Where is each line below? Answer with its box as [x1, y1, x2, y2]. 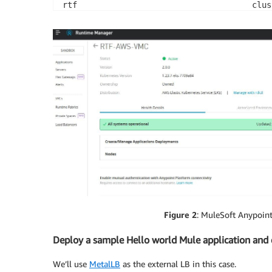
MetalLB [89, 259, 120, 270]
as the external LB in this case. [120, 259, 236, 270]
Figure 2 [163, 209, 197, 220]
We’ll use [53, 259, 89, 270]
